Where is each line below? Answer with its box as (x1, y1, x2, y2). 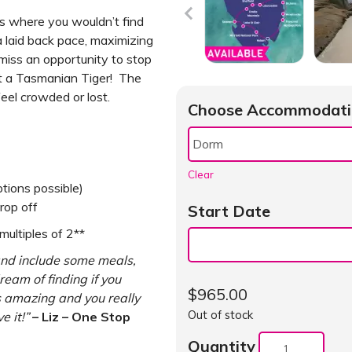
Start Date (188, 200, 270, 221)
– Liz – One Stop (32, 308, 130, 324)
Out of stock (188, 306, 253, 322)
